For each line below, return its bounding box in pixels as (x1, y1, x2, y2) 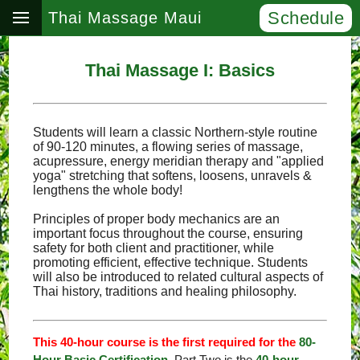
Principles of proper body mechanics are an (33, 212, 280, 226)
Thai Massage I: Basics (85, 60, 275, 80)
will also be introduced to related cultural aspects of (33, 270, 324, 284)
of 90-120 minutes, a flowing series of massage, (33, 140, 304, 153)
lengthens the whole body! (33, 183, 183, 197)
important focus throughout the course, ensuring (33, 227, 304, 240)
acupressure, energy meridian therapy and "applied (33, 154, 325, 168)
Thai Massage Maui (48, 9, 202, 27)
